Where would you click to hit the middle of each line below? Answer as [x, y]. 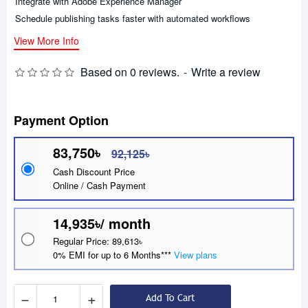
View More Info [46, 41]
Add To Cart [170, 298]
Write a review [226, 72]
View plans [196, 255]
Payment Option [61, 121]
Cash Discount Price [94, 172]
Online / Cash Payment [99, 186]
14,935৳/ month [102, 223]
